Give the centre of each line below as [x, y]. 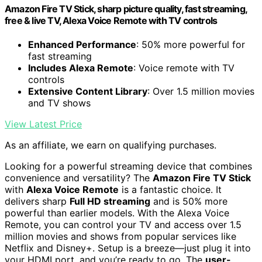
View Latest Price [43, 124]
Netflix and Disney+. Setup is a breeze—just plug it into [128, 248]
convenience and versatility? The [79, 178]
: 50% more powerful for [191, 45]
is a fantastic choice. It [170, 190]
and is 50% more [189, 201]
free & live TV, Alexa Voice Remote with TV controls [111, 20]
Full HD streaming [110, 201]
